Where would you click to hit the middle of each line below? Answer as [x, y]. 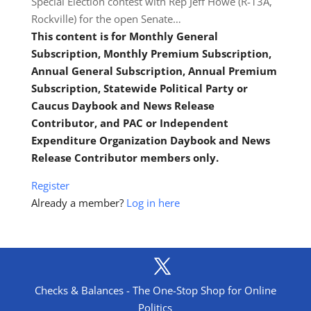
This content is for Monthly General [124, 36]
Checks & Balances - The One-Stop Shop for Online [155, 290]
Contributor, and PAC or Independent [129, 123]
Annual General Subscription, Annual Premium [154, 71]
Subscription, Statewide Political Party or [139, 88]
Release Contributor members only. [125, 158]
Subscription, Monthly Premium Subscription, [151, 53]
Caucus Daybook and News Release [123, 106]
